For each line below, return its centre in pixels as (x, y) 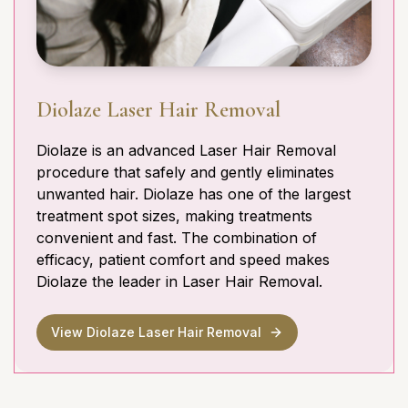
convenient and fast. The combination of (177, 238)
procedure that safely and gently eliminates (185, 173)
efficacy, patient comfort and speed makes (183, 260)
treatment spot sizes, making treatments (174, 216)
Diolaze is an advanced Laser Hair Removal (186, 151)
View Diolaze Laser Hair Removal (156, 332)
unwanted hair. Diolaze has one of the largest (194, 194)
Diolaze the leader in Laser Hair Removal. (179, 282)
